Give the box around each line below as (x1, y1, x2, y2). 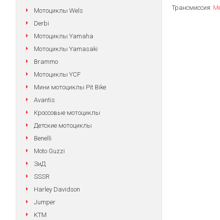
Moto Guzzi (34, 147, 65, 155)
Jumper (34, 198, 55, 206)
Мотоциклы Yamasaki (34, 45, 98, 53)
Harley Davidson (34, 186, 80, 193)
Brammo (34, 58, 58, 65)
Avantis (34, 96, 55, 104)
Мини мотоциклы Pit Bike (34, 83, 106, 91)
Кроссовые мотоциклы (34, 109, 100, 116)
